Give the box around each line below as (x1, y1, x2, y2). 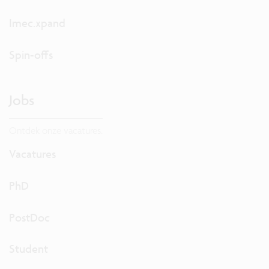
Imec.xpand (9, 15, 65, 30)
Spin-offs (9, 47, 53, 62)
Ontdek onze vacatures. (9, 124, 103, 136)
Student (9, 241, 48, 256)
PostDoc (9, 210, 50, 225)
